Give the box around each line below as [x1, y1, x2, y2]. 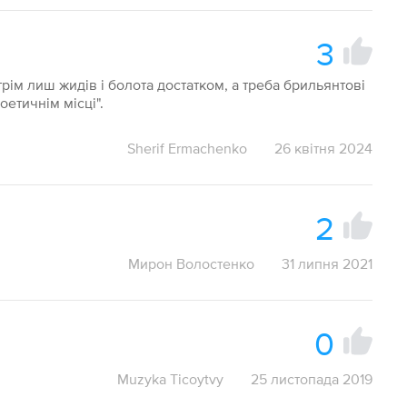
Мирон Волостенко [127, 255, 254, 272]
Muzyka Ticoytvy [116, 371, 223, 387]
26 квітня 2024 [273, 140, 372, 156]
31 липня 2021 [281, 255, 372, 272]
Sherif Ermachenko [126, 140, 247, 156]
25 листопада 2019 [250, 371, 372, 387]
